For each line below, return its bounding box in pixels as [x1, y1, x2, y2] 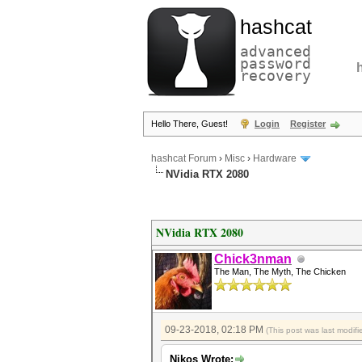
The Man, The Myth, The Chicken [214, 267, 346, 276]
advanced [240, 43, 311, 60]
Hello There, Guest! [151, 119, 230, 128]
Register [290, 119, 326, 128]
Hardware [253, 153, 297, 165]
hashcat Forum [151, 153, 217, 165]
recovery [240, 67, 311, 84]
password [240, 55, 311, 72]
